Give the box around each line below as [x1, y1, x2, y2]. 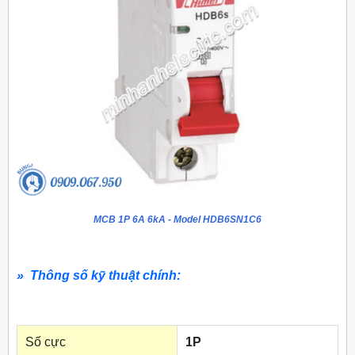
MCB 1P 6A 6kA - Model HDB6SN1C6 [94, 214, 261, 226]
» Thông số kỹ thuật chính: [17, 269, 184, 283]
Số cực [25, 335, 66, 349]
